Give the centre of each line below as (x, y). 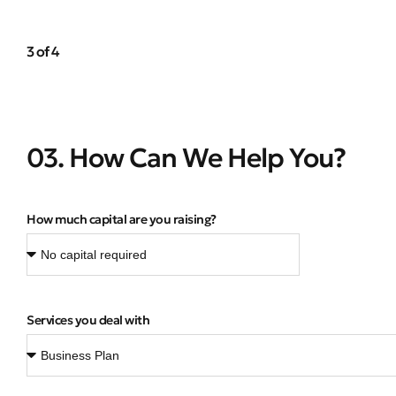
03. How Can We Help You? (186, 158)
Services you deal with (88, 320)
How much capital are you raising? (122, 220)
